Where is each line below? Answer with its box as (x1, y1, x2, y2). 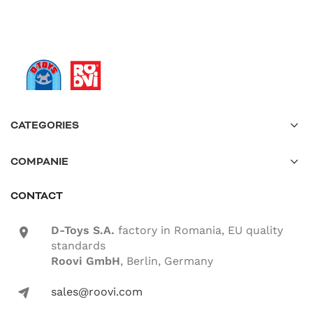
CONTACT (10, 189, 63, 203)
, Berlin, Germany (119, 254, 213, 268)
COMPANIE (10, 154, 68, 168)
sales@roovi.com (50, 284, 143, 298)
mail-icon (17, 286, 30, 299)
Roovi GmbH (50, 254, 120, 268)
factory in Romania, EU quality (114, 223, 283, 237)
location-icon (17, 226, 30, 239)
